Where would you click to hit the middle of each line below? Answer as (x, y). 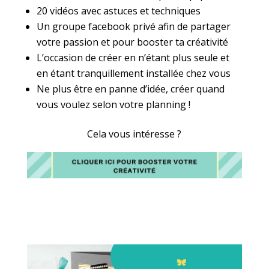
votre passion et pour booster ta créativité (132, 42)
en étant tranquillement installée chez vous (133, 73)
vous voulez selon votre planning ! (113, 104)
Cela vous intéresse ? (134, 134)
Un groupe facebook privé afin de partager (133, 26)
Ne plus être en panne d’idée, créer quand (130, 89)
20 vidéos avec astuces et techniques (118, 11)
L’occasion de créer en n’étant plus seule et (133, 58)
